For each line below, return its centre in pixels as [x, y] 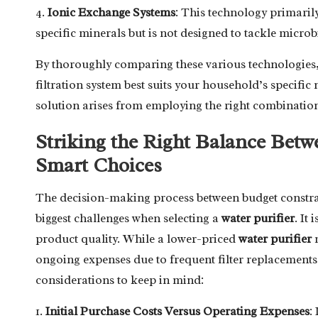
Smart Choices [99, 165]
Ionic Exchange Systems [111, 12]
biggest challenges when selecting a [128, 218]
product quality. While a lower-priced [137, 238]
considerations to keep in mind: [120, 280]
